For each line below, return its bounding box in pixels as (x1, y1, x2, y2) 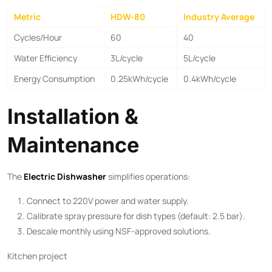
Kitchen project (7, 250, 67, 262)
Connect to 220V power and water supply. (27, 194, 189, 206)
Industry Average (183, 10, 254, 22)
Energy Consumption (14, 72, 95, 84)
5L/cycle (183, 52, 216, 64)
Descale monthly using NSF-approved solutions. (27, 225, 211, 237)
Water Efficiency (14, 52, 77, 64)
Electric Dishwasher (24, 170, 106, 182)
